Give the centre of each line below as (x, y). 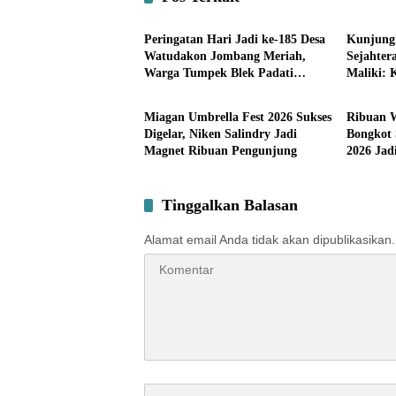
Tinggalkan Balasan (230, 205)
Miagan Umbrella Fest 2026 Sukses (238, 117)
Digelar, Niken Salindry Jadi (221, 134)
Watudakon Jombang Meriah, (225, 56)
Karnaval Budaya (191, 90)
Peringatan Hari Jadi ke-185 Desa (235, 39)
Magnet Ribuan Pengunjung (221, 151)
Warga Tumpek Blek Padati (219, 73)
